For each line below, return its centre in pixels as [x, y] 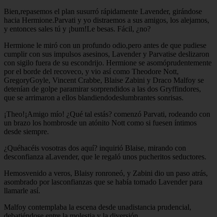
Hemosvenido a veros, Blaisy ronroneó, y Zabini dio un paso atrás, [106, 173]
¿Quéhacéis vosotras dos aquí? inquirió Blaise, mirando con [95, 148]
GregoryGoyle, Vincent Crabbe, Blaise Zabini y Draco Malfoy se [104, 80]
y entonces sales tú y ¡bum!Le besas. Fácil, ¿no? [77, 29]
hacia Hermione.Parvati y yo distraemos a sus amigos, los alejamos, [107, 20]
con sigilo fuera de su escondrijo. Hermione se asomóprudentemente [108, 62]
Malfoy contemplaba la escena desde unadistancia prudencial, [98, 207]
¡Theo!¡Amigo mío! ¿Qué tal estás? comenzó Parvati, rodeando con [107, 114]
